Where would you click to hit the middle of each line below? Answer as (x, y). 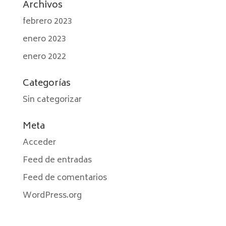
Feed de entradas (57, 160)
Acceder (39, 143)
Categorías (46, 84)
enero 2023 (44, 39)
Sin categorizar (52, 100)
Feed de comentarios (65, 178)
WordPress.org (52, 196)
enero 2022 (44, 57)
